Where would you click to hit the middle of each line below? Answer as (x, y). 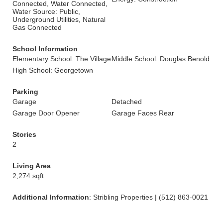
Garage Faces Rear (143, 113)
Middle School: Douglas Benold (161, 59)
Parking (25, 92)
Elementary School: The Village (62, 59)
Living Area (32, 166)
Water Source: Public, (46, 11)
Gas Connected (37, 27)
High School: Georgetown (53, 70)
